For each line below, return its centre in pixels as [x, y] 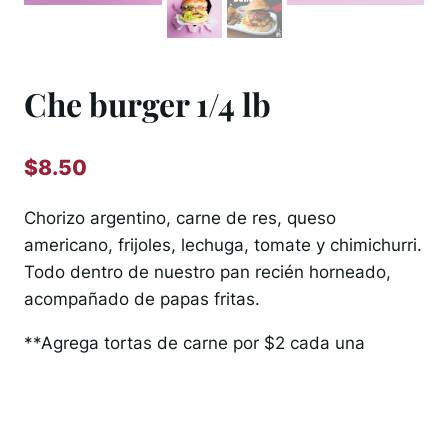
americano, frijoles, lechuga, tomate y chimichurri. [223, 244]
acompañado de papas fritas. [142, 298]
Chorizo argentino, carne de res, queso [180, 217]
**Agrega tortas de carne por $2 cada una [194, 342]
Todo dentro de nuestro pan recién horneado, [207, 271]
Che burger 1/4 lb [147, 104]
